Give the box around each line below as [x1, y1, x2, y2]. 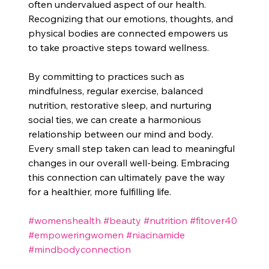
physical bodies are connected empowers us [28, 26, 231, 39]
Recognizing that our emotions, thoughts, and [28, 12, 236, 25]
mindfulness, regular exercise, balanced [28, 84, 206, 97]
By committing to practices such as [28, 70, 187, 82]
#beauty [103, 214, 142, 226]
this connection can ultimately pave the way [28, 171, 228, 183]
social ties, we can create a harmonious [28, 113, 204, 125]
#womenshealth [28, 214, 101, 226]
